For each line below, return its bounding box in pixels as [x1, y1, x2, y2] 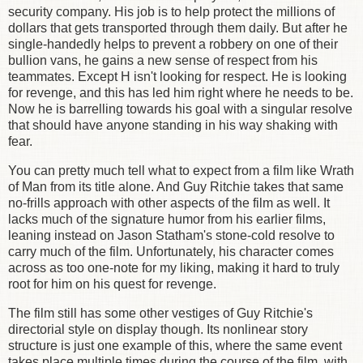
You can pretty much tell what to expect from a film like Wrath [8, 163, 354, 177]
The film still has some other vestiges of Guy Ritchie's [8, 305, 313, 320]
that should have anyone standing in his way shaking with [8, 118, 338, 133]
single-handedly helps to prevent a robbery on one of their [8, 37, 338, 52]
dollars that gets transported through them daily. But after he [8, 21, 348, 36]
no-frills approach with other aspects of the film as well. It [8, 195, 330, 210]
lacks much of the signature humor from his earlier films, [8, 211, 326, 226]
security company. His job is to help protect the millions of [8, 5, 335, 19]
